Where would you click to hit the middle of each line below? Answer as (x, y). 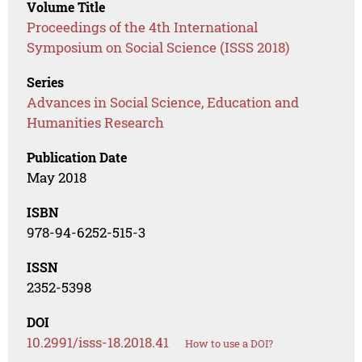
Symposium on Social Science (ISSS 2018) (158, 48)
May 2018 (57, 178)
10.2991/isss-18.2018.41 (98, 343)
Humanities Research (96, 123)
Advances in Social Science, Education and (163, 103)
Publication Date (77, 158)
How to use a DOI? (229, 344)
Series (46, 82)
